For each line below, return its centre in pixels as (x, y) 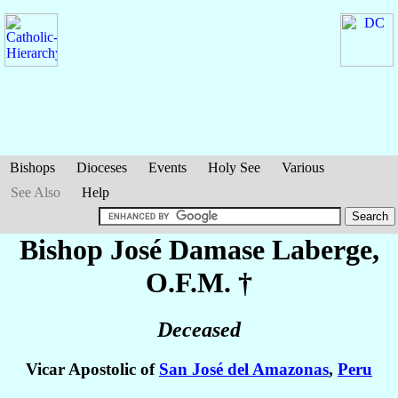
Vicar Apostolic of (92, 370)
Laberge (322, 250)
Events (167, 167)
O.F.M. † (199, 283)
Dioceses (102, 167)
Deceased (199, 330)
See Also (36, 192)
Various (303, 167)
